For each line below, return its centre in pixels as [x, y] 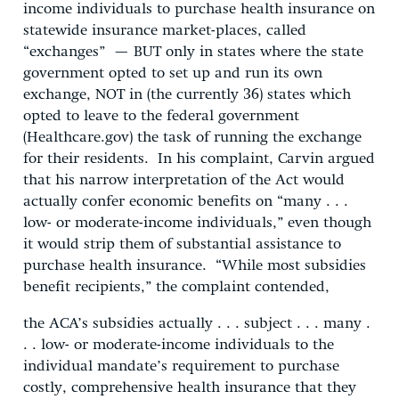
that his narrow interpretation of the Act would [184, 180]
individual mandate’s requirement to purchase [181, 366]
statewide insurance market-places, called [165, 30]
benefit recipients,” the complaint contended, [176, 287]
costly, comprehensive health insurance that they [190, 387]
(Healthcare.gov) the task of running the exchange [192, 137]
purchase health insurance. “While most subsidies [195, 265]
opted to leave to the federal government [161, 116]
